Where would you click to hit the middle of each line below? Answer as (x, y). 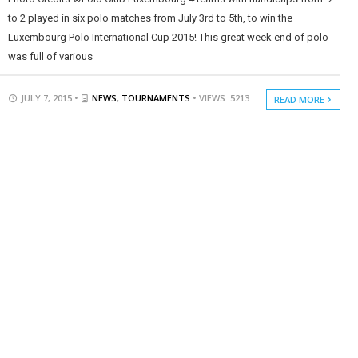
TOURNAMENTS (155, 97)
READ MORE (301, 99)
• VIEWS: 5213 (221, 97)
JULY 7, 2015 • (49, 97)
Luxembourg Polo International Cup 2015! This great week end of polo (168, 37)
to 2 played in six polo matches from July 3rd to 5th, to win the (150, 18)
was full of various (50, 56)
